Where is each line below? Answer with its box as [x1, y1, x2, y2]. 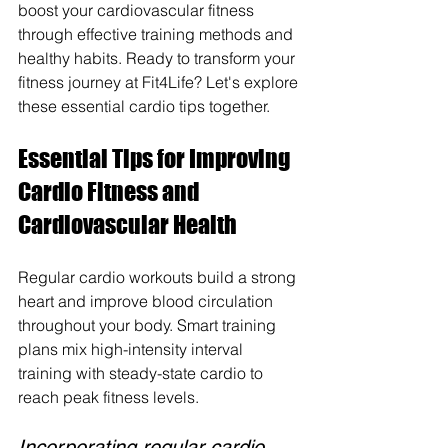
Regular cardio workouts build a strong [18, 267, 300, 288]
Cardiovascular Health [18, 210, 237, 240]
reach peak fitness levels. [18, 387, 199, 408]
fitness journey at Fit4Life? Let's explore [18, 72, 302, 93]
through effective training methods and [18, 24, 297, 45]
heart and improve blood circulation [18, 291, 277, 312]
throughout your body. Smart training [18, 315, 280, 336]
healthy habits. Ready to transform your [18, 48, 299, 69]
